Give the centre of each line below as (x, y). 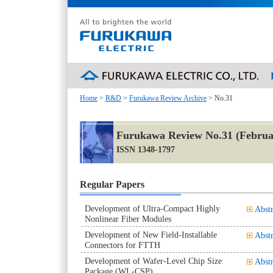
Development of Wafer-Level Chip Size (153, 261)
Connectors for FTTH (122, 245)
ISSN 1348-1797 (146, 149)
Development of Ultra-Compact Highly (152, 208)
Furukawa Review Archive (168, 98)
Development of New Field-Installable (151, 235)
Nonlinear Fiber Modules (128, 219)
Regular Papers (112, 184)
